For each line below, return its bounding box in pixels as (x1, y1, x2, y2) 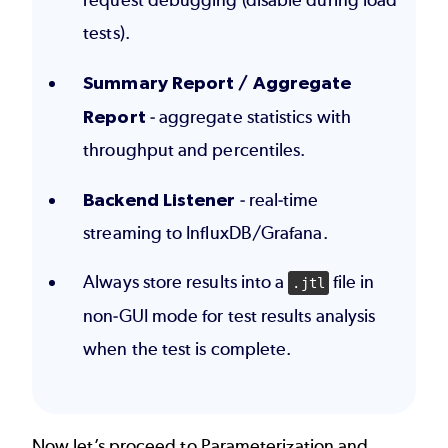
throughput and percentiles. (83, 139, 306, 162)
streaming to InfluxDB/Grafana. (83, 222, 328, 245)
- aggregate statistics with (145, 106, 351, 129)
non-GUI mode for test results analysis (83, 305, 376, 328)
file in (328, 271, 375, 294)
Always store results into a (83, 271, 289, 294)
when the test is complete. (83, 338, 292, 361)
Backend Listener (83, 189, 236, 211)
